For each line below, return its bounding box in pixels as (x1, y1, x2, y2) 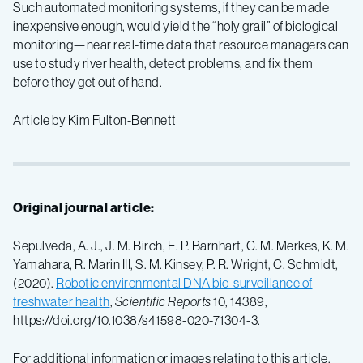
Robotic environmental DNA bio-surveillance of (56, 274, 313, 291)
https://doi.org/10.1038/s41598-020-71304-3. (13, 311, 261, 328)
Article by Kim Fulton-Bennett (13, 111, 177, 128)
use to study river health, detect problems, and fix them (13, 54, 313, 71)
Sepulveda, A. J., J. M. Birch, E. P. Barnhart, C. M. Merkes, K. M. (13, 237, 349, 254)
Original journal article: (13, 199, 155, 216)
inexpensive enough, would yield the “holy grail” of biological (13, 17, 338, 34)
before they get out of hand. (13, 73, 162, 90)
